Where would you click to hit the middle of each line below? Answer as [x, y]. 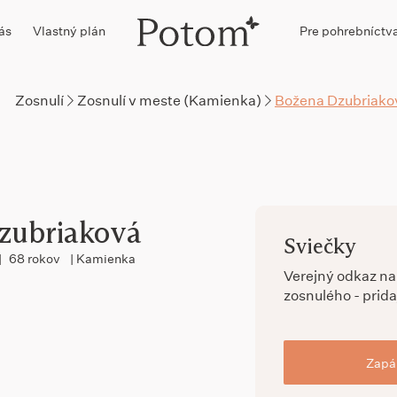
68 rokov [36, 258]
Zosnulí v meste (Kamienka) [169, 100]
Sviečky [319, 246]
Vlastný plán [69, 31]
